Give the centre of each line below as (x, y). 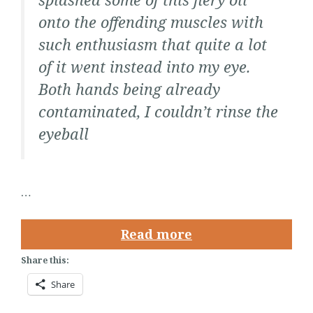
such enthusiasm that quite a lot (153, 45)
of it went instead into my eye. (144, 67)
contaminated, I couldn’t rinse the (158, 112)
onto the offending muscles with (151, 22)
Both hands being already (129, 89)
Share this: (45, 260)
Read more (156, 234)
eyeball (64, 134)
